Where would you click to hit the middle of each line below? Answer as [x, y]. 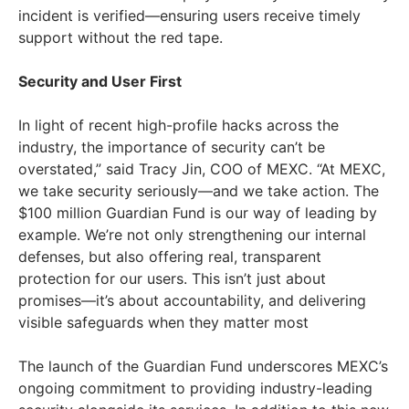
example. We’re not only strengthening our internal [192, 235]
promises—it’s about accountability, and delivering [192, 301]
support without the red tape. [121, 38]
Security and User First [100, 82]
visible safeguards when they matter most [163, 323]
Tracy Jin [170, 169]
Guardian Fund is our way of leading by [239, 213]
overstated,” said [79, 169]
